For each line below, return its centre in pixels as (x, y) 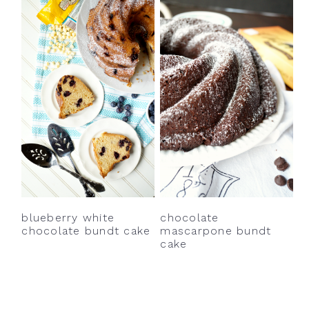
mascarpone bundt (216, 230)
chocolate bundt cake (86, 230)
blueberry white (68, 217)
